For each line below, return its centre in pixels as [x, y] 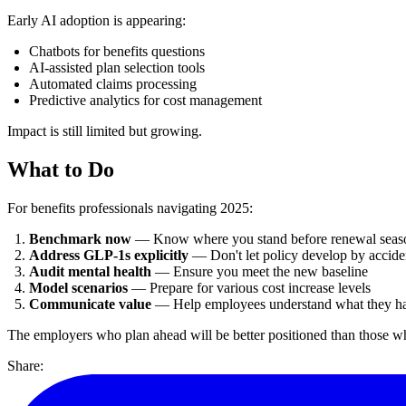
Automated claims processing [113, 83]
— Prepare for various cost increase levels [249, 287]
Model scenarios [78, 287]
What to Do [61, 169]
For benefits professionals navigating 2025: [130, 208]
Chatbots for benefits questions [117, 51]
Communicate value [90, 304]
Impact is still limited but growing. [105, 130]
